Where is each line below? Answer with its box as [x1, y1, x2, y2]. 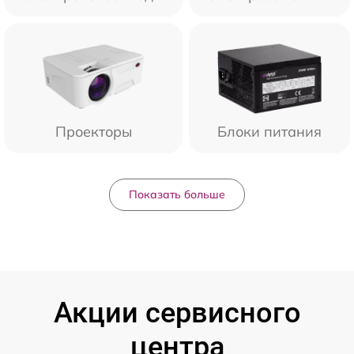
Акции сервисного [53, 296, 301, 330]
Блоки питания [217, 122, 322, 141]
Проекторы [55, 122, 132, 141]
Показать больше [129, 186, 225, 201]
